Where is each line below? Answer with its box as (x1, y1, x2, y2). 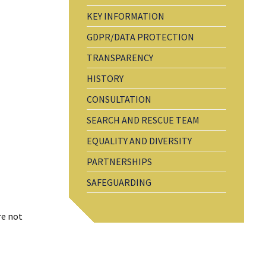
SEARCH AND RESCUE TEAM (86, 114, 199, 126)
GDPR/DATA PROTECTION (86, 31, 194, 43)
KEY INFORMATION (86, 10, 164, 22)
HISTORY (86, 72, 123, 84)
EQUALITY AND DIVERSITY (86, 135, 192, 147)
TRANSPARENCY (86, 52, 153, 64)
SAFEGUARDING (86, 176, 151, 188)
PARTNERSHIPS (86, 156, 152, 167)
